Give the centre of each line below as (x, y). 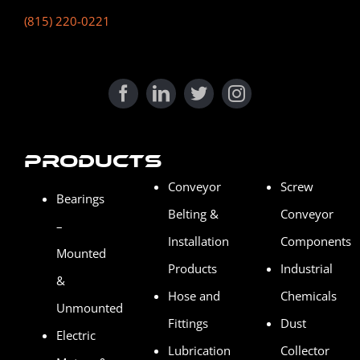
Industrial (306, 268)
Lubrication (200, 350)
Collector (305, 350)
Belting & (194, 213)
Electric (76, 335)
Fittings (188, 323)
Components (315, 241)
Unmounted (89, 307)
